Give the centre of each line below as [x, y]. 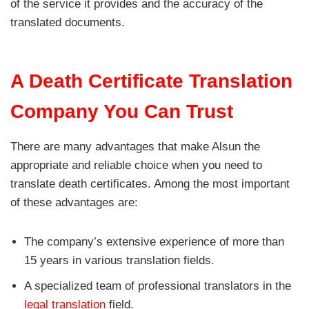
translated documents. [68, 22]
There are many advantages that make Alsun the [135, 146]
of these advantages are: [74, 202]
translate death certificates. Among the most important [150, 183]
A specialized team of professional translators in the [158, 286]
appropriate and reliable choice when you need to [136, 165]
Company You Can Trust [122, 111]
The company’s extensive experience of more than [154, 241]
